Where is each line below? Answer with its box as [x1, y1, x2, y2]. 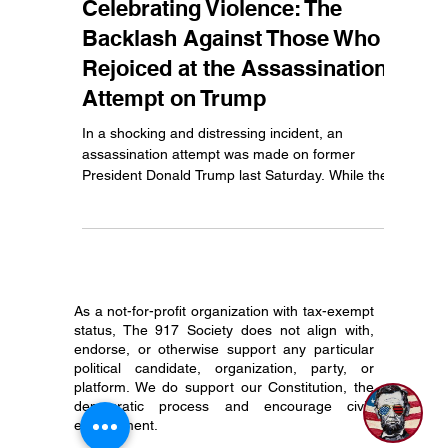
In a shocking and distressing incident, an [82, 173, 343, 189]
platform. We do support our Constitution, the [74, 427, 374, 443]
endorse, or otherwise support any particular [74, 389, 374, 405]
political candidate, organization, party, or [74, 408, 374, 424]
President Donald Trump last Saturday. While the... [82, 215, 400, 231]
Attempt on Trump [82, 133, 266, 159]
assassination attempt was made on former [82, 194, 355, 210]
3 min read [209, 8, 267, 23]
